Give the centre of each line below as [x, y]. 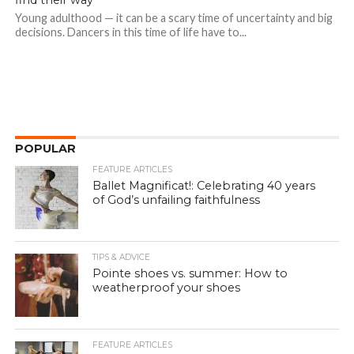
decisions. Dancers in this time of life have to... [130, 32]
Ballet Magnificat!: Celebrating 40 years [204, 186]
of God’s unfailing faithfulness [177, 200]
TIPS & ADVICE [122, 258]
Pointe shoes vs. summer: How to [190, 274]
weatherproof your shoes [167, 288]
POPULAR [45, 149]
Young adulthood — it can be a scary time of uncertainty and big [173, 18]
